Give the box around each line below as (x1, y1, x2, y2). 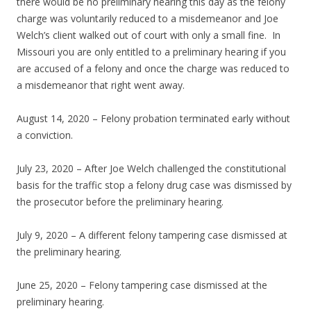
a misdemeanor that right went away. (17, 78, 185, 92)
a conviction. (17, 128, 73, 142)
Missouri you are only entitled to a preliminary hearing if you (17, 45, 286, 59)
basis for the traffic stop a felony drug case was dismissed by (17, 178, 292, 192)
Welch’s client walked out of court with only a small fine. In (17, 28, 280, 42)
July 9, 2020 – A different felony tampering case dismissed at (17, 228, 287, 242)
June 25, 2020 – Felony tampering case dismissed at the (17, 278, 267, 292)
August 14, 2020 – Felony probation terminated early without (17, 112, 290, 126)
